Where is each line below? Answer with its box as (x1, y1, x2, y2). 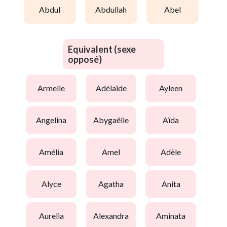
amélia (45, 147, 63, 157)
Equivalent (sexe (68, 43, 136, 55)
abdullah (101, 5, 127, 15)
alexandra (99, 211, 129, 221)
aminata (162, 211, 185, 221)
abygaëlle (99, 115, 129, 125)
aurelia (44, 211, 64, 221)
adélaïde (101, 83, 127, 93)
